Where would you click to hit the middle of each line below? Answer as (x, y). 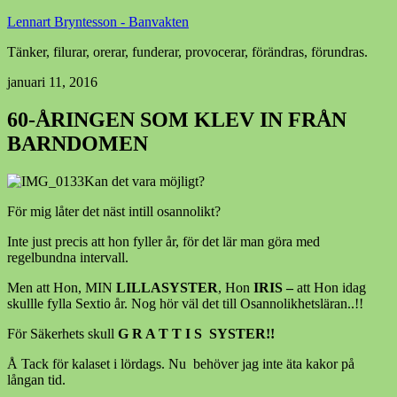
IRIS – (275, 287)
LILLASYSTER (167, 287)
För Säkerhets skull (62, 333)
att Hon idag (331, 287)
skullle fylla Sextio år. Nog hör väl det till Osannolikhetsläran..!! (185, 303)
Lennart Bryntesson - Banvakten (98, 22)
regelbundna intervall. (68, 257)
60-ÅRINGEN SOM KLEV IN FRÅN (177, 119)
